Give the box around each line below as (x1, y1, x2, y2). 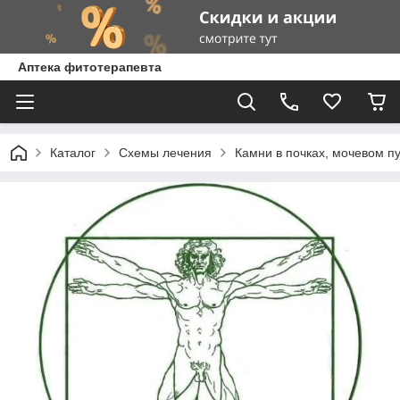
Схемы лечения (119, 146, 212, 160)
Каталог (50, 146, 96, 160)
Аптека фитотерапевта (18, 60, 162, 74)
